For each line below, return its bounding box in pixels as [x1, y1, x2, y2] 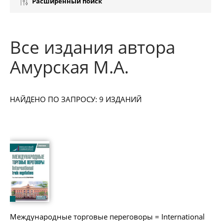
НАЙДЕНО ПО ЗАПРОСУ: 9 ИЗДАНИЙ [10, 94, 142, 104]
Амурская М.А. [10, 55, 129, 78]
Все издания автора [10, 36, 175, 59]
